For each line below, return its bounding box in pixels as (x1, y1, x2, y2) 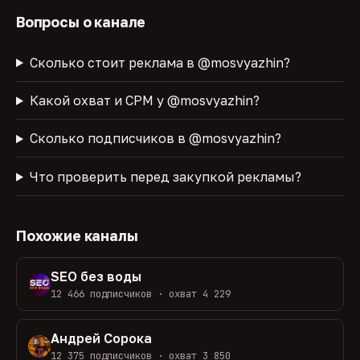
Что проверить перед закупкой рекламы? (29, 168, 301, 185)
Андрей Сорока (50, 330, 152, 347)
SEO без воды (50, 268, 141, 285)
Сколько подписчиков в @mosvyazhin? (29, 130, 281, 147)
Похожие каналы (16, 227, 138, 244)
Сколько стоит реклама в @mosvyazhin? (29, 54, 290, 71)
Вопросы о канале (16, 14, 146, 31)
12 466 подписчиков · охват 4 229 (50, 287, 231, 301)
